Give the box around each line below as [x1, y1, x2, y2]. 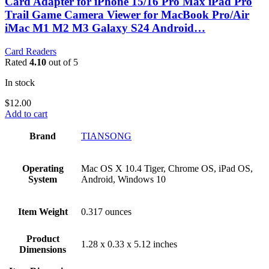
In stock [5, 77, 35, 88]
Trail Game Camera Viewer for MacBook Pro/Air [5, 8, 249, 22]
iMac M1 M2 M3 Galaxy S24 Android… [5, 22, 205, 35]
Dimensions [19, 244, 66, 255]
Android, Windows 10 [81, 174, 166, 185]
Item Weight [17, 207, 68, 217]
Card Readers [5, 46, 56, 57]
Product [26, 234, 59, 244]
